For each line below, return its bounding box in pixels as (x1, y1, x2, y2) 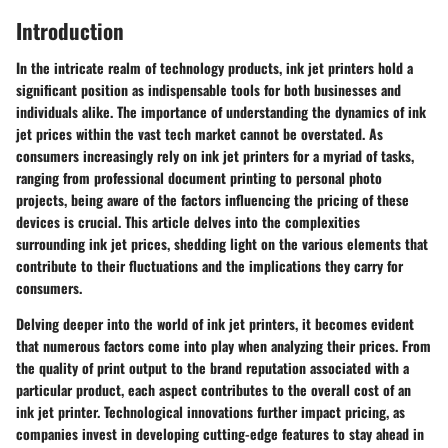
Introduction (16, 14, 124, 46)
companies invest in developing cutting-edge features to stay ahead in (16, 423, 424, 444)
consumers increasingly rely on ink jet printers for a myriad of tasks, (16, 145, 414, 166)
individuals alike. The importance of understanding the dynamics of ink (16, 101, 426, 122)
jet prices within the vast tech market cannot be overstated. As (16, 123, 383, 144)
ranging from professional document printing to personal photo (16, 167, 382, 188)
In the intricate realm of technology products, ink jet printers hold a (16, 57, 413, 78)
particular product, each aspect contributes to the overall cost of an (16, 379, 411, 400)
